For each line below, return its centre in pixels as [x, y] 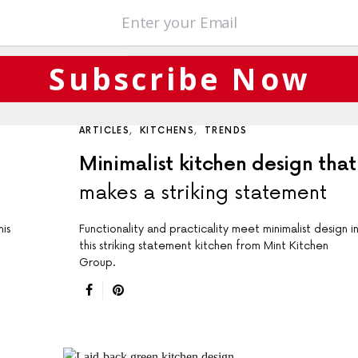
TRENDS [226, 131]
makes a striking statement [203, 193]
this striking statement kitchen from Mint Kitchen [204, 246]
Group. [97, 263]
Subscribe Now [179, 79]
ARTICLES [104, 131]
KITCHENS [167, 131]
